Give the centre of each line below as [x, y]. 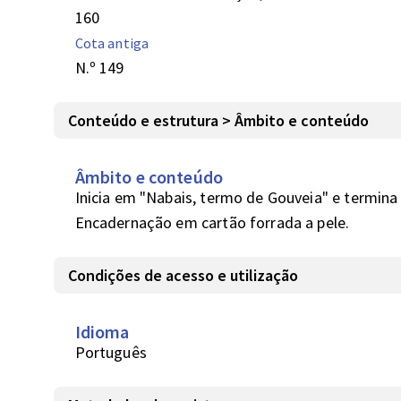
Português [111, 352]
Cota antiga [112, 43]
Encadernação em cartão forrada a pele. [212, 222]
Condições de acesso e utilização [183, 275]
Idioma [102, 332]
